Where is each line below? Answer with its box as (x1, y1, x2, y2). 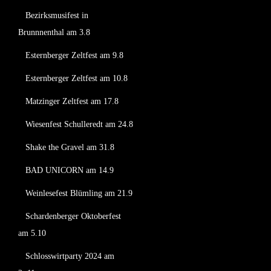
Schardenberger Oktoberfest (25, 212, 121, 221)
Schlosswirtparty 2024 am (25, 252, 114, 261)
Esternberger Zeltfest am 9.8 (25, 51, 123, 60)
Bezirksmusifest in (25, 11, 88, 20)
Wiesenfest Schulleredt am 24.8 (25, 120, 133, 129)
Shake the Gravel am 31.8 (25, 143, 114, 152)
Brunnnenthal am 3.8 (18, 28, 90, 37)
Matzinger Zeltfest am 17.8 (25, 97, 119, 106)
